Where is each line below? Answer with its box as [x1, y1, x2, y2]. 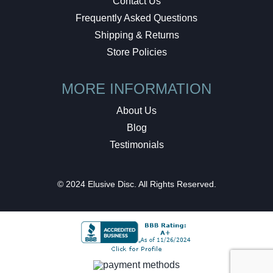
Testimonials [109, 140, 164, 150]
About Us [116, 105, 157, 116]
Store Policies [106, 47, 167, 57]
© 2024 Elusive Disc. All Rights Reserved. [57, 179, 216, 189]
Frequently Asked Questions [76, 13, 197, 23]
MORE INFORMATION [62, 80, 211, 97]
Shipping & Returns [94, 30, 179, 40]
